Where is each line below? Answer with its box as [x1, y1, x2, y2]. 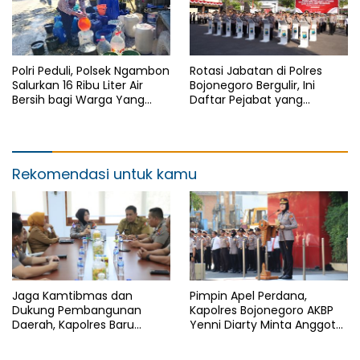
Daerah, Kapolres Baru [12, 316, 134, 333]
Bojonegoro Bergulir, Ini [190, 77, 315, 94]
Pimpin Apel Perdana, [190, 287, 307, 304]
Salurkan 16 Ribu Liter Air [12, 77, 143, 94]
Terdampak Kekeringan [12, 106, 145, 123]
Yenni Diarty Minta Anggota [190, 316, 343, 333]
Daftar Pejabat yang [190, 92, 303, 108]
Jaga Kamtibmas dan [12, 287, 133, 304]
